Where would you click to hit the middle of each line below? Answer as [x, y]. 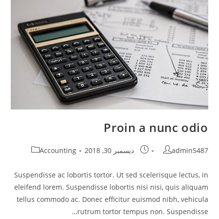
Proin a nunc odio [156, 128]
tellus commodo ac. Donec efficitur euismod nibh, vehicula [112, 199]
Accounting [58, 151]
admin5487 [190, 151]
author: [197, 160]
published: [132, 160]
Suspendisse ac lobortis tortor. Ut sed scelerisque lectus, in [111, 175]
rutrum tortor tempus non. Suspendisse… [142, 212]
